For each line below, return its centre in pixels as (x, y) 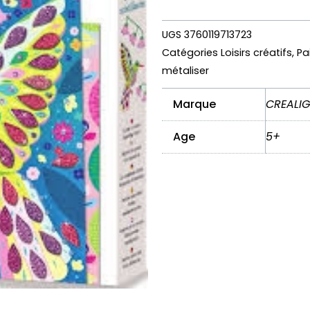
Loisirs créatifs (256, 52)
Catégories (190, 52)
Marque (194, 104)
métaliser (185, 70)
